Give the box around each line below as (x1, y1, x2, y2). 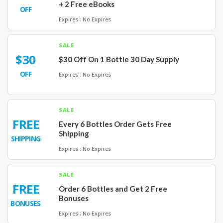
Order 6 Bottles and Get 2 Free (59, 184, 167, 193)
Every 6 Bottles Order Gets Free (59, 119, 172, 128)
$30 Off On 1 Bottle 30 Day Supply (59, 55, 179, 64)
